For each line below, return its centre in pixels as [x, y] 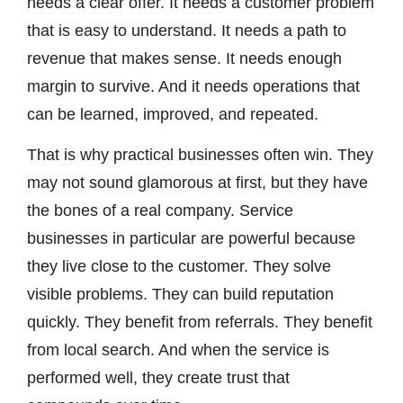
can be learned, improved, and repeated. [173, 114]
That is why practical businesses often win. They [200, 155]
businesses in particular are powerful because [191, 239]
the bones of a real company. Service [160, 211]
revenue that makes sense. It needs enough [184, 58]
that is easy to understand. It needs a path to [187, 30]
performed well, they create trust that [158, 378]
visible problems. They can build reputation [180, 295]
